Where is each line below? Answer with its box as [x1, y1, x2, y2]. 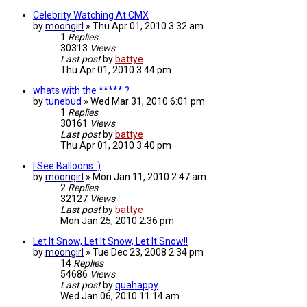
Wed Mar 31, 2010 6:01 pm [90, 96, 205, 108]
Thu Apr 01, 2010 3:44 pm [60, 64, 171, 76]
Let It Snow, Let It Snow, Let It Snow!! [33, 236, 188, 247]
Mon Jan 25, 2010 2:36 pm [60, 215, 174, 227]
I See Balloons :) [33, 160, 101, 172]
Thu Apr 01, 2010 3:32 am [93, 21, 204, 32]
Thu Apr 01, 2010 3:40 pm [60, 140, 171, 151]
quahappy [115, 280, 158, 291]
